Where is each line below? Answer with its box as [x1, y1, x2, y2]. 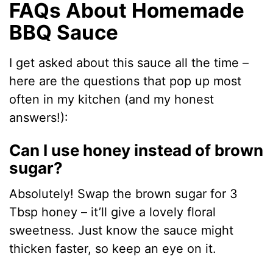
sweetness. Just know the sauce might [9, 222, 234, 238]
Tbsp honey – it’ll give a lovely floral [9, 204, 216, 219]
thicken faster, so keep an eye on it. [9, 241, 217, 256]
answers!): [9, 110, 69, 125]
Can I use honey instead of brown [9, 140, 264, 160]
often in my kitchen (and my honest [9, 91, 214, 107]
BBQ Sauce [9, 20, 119, 45]
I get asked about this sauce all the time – [9, 55, 249, 70]
